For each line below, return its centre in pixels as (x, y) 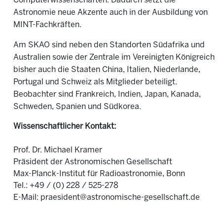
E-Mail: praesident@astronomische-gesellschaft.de (107, 198)
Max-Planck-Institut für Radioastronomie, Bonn (99, 174)
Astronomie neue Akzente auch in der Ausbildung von (110, 13)
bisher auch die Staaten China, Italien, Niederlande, (107, 70)
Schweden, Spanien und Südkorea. (77, 107)
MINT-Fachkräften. (47, 25)
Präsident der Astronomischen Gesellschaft (93, 162)
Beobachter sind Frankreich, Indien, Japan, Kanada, (107, 94)
